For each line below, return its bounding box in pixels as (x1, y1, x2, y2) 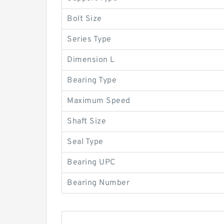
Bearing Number (67, 178, 129, 188)
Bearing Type (67, 75, 116, 86)
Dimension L (67, 55, 115, 65)
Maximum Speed (67, 96, 130, 106)
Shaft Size (67, 116, 106, 127)
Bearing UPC (67, 157, 115, 168)
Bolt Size (67, 14, 102, 24)
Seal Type (67, 137, 103, 147)
